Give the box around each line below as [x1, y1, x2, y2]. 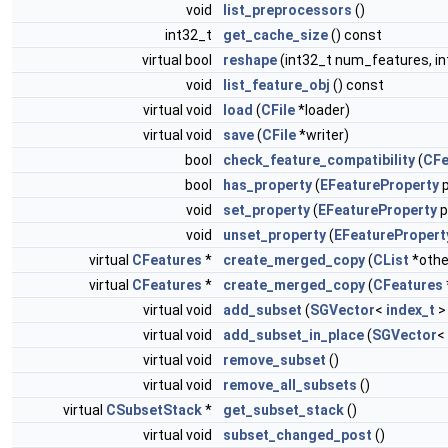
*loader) [295, 101, 350, 118]
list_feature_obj [223, 76, 330, 93]
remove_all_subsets [223, 376, 357, 393]
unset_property [223, 226, 326, 243]
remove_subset [223, 351, 326, 368]
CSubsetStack [106, 401, 202, 418]
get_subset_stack [223, 401, 344, 418]
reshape [223, 51, 277, 68]
